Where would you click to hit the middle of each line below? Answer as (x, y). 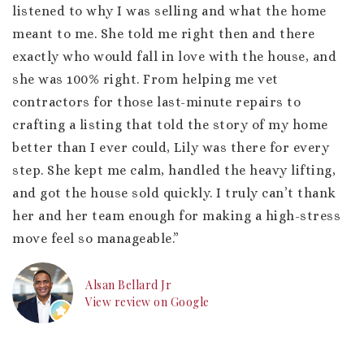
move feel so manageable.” (96, 238)
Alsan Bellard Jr (128, 284)
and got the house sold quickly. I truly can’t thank (174, 193)
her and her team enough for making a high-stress (176, 216)
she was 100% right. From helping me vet (145, 79)
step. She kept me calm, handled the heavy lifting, (174, 170)
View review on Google (147, 301)
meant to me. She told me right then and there (164, 34)
